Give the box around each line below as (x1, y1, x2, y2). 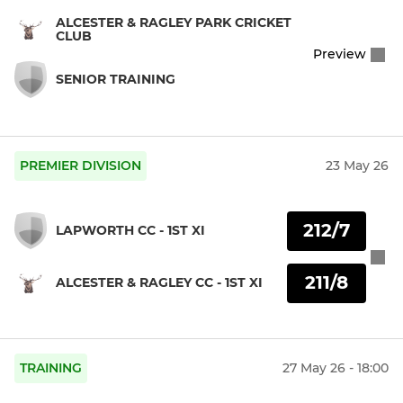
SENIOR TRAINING (56, 70, 175, 87)
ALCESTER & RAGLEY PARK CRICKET (56, 13, 291, 31)
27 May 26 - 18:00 (282, 360, 389, 377)
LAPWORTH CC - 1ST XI (56, 222, 205, 239)
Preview (313, 46, 366, 63)
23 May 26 (326, 157, 389, 175)
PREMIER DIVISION (20, 157, 141, 175)
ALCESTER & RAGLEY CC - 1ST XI (56, 274, 263, 291)
